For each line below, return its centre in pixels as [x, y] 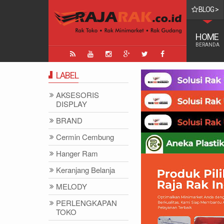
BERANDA [207, 45]
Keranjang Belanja [85, 170]
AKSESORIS [77, 95]
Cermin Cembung [85, 137]
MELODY [71, 186]
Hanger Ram [77, 153]
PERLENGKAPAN [86, 203]
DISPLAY [71, 104]
